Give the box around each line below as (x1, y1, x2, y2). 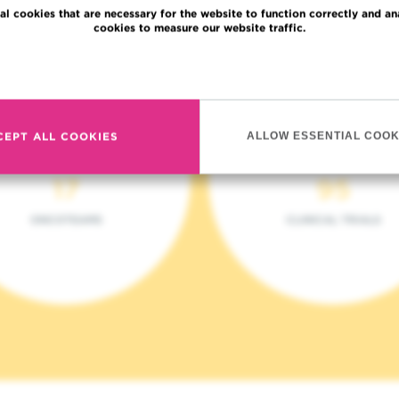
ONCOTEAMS (29, 213, 102, 226)
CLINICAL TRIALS (285, 213, 381, 226)
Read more (170, 58, 229, 71)
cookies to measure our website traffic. (94, 20, 305, 34)
